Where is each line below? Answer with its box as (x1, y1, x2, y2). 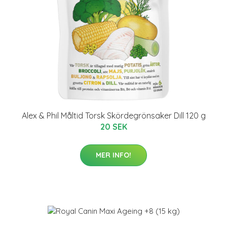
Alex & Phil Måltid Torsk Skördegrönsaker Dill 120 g (21, 110, 206, 121)
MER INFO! (96, 150, 131, 160)
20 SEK (100, 122, 127, 132)
